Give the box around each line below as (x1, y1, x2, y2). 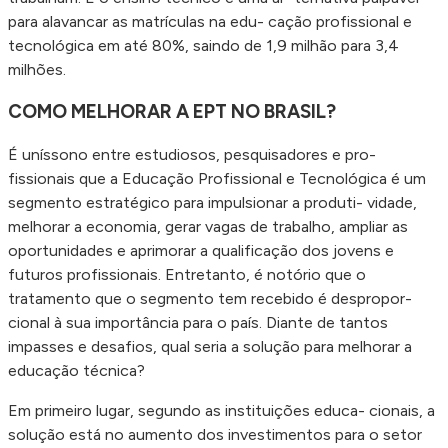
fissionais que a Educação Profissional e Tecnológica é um (8, 168, 426, 188)
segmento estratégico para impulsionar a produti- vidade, (8, 192, 417, 212)
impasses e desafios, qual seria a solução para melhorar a (8, 336, 412, 356)
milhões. (8, 59, 66, 79)
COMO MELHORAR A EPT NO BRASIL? (8, 100, 336, 124)
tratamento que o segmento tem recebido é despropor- (8, 288, 412, 308)
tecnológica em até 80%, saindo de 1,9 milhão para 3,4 (8, 35, 399, 55)
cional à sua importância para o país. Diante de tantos (8, 312, 388, 332)
